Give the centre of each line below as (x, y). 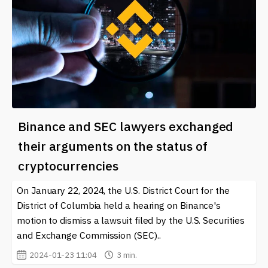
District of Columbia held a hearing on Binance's (119, 205)
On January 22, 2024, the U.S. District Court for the (123, 191)
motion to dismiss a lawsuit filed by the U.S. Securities (131, 220)
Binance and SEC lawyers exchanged (126, 127)
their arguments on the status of (113, 146)
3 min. (127, 255)
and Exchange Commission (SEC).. (89, 235)
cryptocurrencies (68, 166)
